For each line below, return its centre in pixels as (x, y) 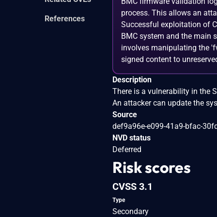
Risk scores (152, 167)
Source (125, 114)
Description (132, 79)
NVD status (132, 138)
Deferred (127, 149)
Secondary (131, 211)
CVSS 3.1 (132, 186)
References (65, 18)
